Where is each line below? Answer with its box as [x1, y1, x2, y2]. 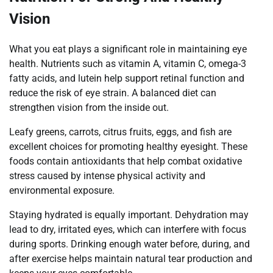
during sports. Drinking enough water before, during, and [9, 238, 250, 250]
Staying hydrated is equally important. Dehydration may [9, 209, 249, 221]
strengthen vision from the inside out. [9, 102, 169, 114]
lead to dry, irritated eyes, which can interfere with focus [9, 224, 246, 236]
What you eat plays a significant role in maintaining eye [9, 43, 247, 55]
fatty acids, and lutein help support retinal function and [9, 73, 244, 85]
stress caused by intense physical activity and [9, 170, 205, 182]
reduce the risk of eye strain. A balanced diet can [9, 87, 216, 99]
